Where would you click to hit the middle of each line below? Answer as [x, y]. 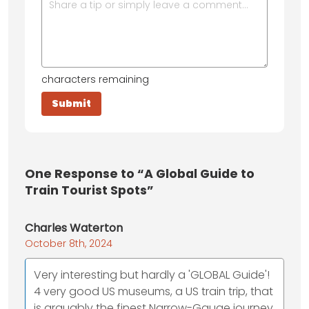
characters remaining [95, 80]
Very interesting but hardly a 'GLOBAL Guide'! [152, 275]
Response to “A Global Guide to [153, 174]
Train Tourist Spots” [89, 191]
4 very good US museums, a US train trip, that [153, 292]
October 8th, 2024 [69, 244]
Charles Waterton [74, 228]
